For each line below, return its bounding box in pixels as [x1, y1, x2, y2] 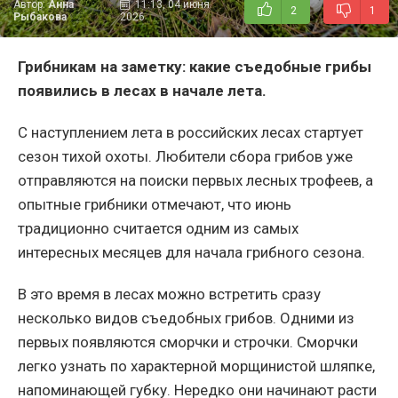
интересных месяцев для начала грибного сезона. [18, 243, 365, 262]
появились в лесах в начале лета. [18, 82, 267, 100]
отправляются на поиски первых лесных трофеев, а [18, 171, 373, 190]
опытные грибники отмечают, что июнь [18, 195, 291, 214]
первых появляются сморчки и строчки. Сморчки [18, 333, 358, 352]
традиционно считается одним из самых [18, 219, 298, 238]
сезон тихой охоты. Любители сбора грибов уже [18, 147, 353, 166]
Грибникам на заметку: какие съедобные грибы [18, 58, 371, 76]
